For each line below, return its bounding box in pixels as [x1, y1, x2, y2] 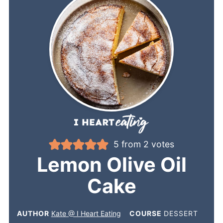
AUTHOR [16, 209, 51, 218]
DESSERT [163, 209, 198, 218]
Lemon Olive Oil [36, 152, 187, 177]
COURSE [129, 209, 164, 218]
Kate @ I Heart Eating [51, 209, 121, 218]
